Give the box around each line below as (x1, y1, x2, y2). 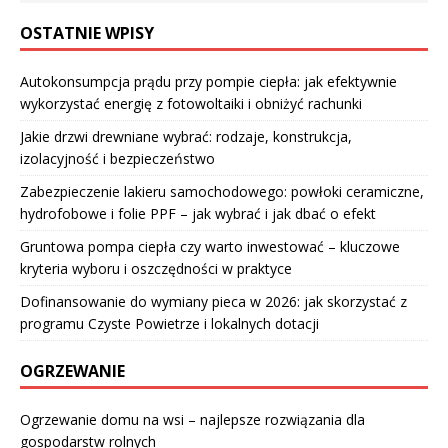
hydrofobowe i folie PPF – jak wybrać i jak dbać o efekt (20, 204, 376, 224)
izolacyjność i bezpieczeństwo (20, 149, 215, 169)
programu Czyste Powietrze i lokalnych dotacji (20, 314, 319, 334)
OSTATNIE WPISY (20, 22, 154, 45)
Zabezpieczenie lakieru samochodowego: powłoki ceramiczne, (20, 182, 424, 202)
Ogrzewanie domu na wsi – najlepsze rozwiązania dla (20, 410, 365, 430)
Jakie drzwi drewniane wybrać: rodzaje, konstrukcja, (20, 127, 352, 147)
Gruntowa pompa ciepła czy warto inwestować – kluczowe (20, 237, 400, 257)
